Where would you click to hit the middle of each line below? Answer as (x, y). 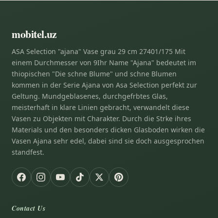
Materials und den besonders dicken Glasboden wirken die (108, 129)
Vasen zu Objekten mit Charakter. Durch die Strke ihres (101, 118)
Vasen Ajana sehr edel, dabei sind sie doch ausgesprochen (108, 141)
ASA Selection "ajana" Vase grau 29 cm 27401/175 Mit (99, 51)
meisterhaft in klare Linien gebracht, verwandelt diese (100, 107)
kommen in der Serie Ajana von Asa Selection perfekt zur (104, 85)
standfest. (28, 152)
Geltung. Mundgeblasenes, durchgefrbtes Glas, (90, 96)
